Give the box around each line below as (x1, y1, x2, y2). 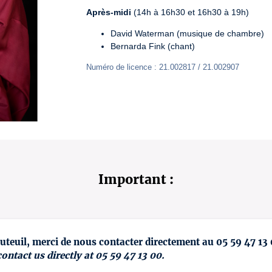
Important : (98, 171, 174, 188)
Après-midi (86, 7, 131, 17)
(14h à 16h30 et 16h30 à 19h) (131, 7, 249, 17)
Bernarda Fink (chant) (110, 41, 195, 51)
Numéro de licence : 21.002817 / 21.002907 (86, 63, 239, 72)
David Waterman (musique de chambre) (110, 29, 264, 38)
